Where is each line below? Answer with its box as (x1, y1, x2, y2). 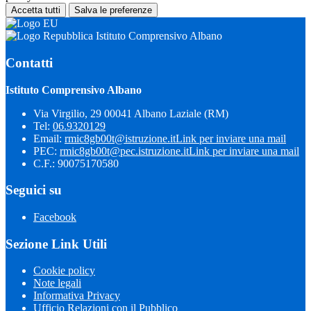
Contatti (6, 55, 53, 70)
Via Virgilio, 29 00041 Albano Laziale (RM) (33, 107, 228, 119)
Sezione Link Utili (6, 236, 107, 251)
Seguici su (6, 183, 62, 198)
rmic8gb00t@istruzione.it (65, 132, 176, 144)
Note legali (33, 277, 81, 289)
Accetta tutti (11, 5, 60, 16)
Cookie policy (33, 264, 95, 277)
